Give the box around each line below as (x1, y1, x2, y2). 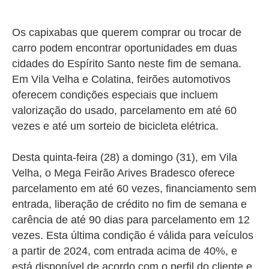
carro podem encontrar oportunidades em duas (12, 42, 237, 55)
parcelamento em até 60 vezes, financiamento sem (12, 183, 256, 195)
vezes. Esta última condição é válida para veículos (12, 229, 253, 242)
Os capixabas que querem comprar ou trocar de (12, 26, 241, 39)
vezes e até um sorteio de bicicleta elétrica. (12, 120, 219, 133)
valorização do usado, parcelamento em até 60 (12, 104, 237, 117)
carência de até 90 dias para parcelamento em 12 (12, 214, 250, 226)
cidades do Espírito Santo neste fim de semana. (12, 58, 241, 70)
